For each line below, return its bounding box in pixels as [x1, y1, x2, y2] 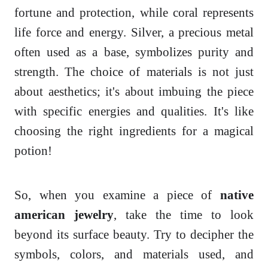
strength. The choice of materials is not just [14, 65, 254, 79]
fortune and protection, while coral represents [14, 5, 254, 20]
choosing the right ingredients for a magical [14, 124, 254, 138]
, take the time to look [114, 208, 254, 222]
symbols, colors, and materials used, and [14, 247, 254, 261]
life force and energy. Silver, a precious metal [14, 25, 254, 39]
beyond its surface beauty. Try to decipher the [14, 227, 254, 242]
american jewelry [14, 208, 114, 222]
